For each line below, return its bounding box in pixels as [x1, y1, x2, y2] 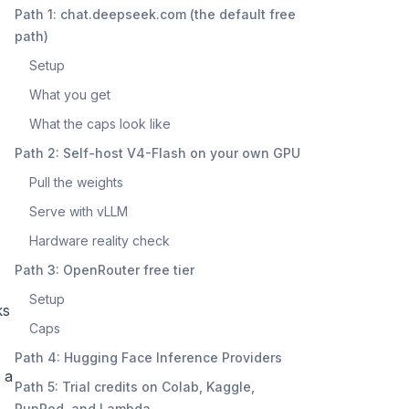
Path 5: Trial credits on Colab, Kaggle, [15, 378, 255, 394]
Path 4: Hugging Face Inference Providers [15, 349, 282, 365]
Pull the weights [29, 173, 123, 190]
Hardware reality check [29, 232, 170, 248]
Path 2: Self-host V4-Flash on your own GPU [15, 144, 300, 161]
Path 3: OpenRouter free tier [15, 261, 194, 278]
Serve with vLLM [29, 203, 128, 219]
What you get [29, 86, 110, 102]
